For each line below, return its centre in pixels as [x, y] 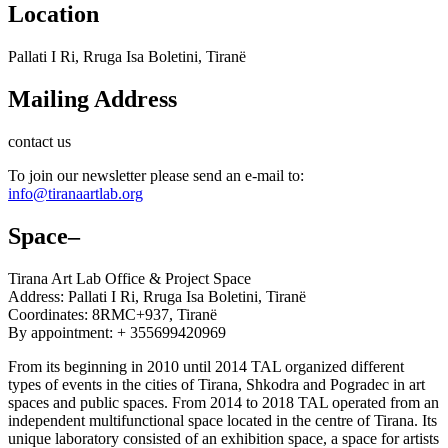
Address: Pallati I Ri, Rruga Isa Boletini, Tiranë [157, 296]
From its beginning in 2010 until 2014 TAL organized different [206, 366]
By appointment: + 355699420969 [117, 332]
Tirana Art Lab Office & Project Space [129, 278]
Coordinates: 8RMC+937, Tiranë [112, 314]
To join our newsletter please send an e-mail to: [156, 176]
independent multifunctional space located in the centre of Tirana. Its [222, 420]
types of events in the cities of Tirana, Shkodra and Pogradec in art [216, 384]
